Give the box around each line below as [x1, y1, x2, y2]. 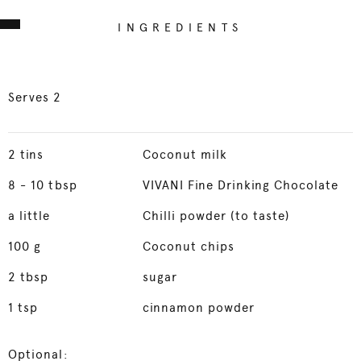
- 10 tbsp [20, 178, 77, 193]
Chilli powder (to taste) [142, 209, 290, 223]
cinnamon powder [142, 301, 255, 315]
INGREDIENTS [118, 21, 243, 34]
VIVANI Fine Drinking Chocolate [142, 178, 339, 193]
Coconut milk [142, 147, 228, 162]
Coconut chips [142, 239, 235, 254]
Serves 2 [8, 90, 62, 105]
